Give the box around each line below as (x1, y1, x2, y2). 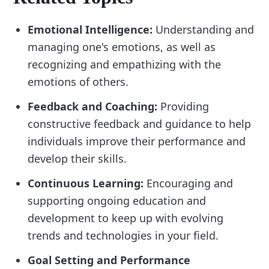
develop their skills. (28, 151, 127, 166)
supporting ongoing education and (28, 193, 207, 208)
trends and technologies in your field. (28, 228, 219, 243)
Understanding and (153, 22, 255, 37)
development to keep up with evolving (28, 210, 224, 225)
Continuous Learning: (28, 175, 144, 190)
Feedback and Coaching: (28, 98, 158, 113)
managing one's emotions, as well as (28, 39, 216, 54)
